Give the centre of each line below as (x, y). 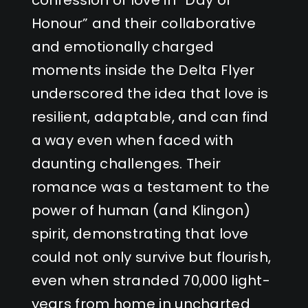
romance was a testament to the (151, 187)
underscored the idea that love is (150, 93)
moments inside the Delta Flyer (143, 70)
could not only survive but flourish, (151, 257)
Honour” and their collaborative (143, 23)
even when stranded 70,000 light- (151, 280)
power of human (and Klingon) (141, 210)
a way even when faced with (132, 140)
